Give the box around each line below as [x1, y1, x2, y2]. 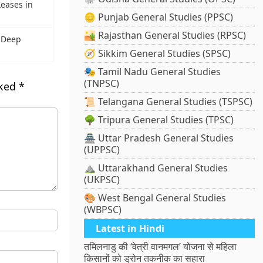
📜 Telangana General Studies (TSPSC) [84, 95, 253, 109]
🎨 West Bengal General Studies [84, 191, 227, 205]
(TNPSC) [84, 77, 120, 90]
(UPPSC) [84, 143, 120, 157]
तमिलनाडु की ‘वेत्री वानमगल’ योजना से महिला [84, 240, 237, 254]
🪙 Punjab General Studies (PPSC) [84, 11, 234, 24]
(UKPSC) [84, 173, 120, 187]
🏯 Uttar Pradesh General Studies [84, 131, 234, 145]
